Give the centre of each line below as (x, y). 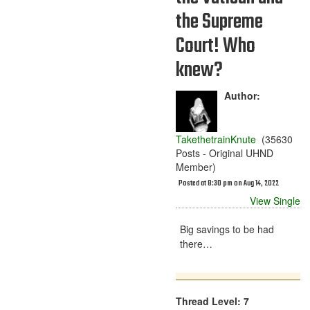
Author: (242, 95)
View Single (275, 201)
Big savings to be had (227, 229)
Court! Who (216, 46)
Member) (196, 167)
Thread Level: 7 (212, 301)
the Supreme (219, 22)
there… (196, 244)
